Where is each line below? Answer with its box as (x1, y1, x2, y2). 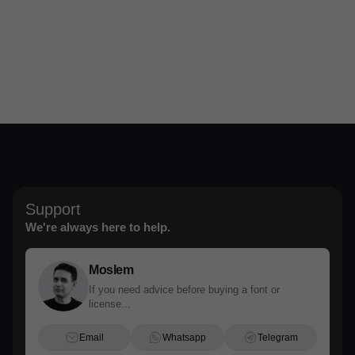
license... (89, 297, 131, 310)
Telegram (257, 332, 298, 343)
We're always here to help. (25, 220, 170, 234)
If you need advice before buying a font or (89, 283, 280, 296)
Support (25, 200, 81, 218)
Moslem (89, 262, 133, 277)
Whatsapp (162, 332, 207, 343)
